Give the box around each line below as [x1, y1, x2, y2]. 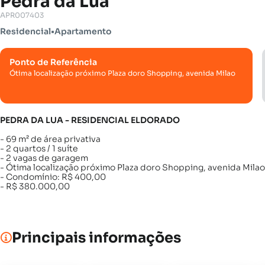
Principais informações [12, 229, 181, 247]
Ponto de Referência [9, 57, 97, 67]
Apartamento [54, 26, 112, 37]
